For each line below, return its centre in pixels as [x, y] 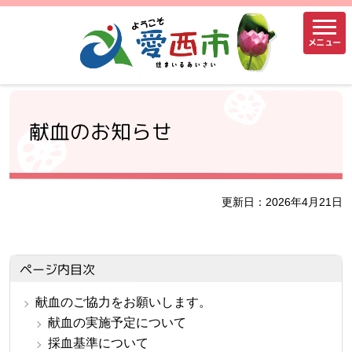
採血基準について [98, 343]
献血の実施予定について [117, 322]
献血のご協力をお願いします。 [123, 302]
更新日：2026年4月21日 [282, 202]
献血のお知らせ [101, 131]
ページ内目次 [57, 269]
